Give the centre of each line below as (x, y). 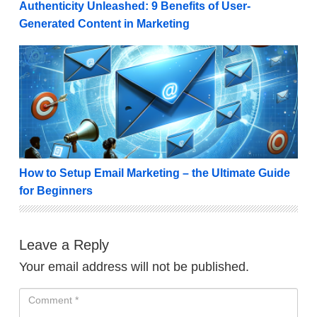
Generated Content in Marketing (104, 23)
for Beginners (56, 190)
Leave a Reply (64, 244)
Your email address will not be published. (134, 266)
